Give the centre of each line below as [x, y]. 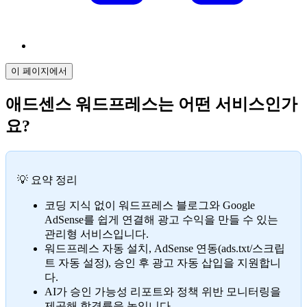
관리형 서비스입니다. [97, 234]
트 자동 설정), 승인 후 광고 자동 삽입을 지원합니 [163, 262]
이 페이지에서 [39, 71]
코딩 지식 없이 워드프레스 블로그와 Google [150, 205]
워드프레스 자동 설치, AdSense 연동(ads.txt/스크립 [165, 248]
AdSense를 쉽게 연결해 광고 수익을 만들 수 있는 [161, 219]
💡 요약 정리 [47, 180]
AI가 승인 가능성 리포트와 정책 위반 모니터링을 [163, 291]
